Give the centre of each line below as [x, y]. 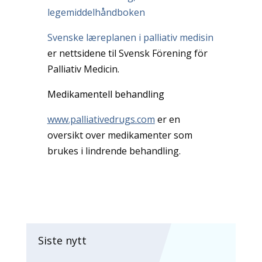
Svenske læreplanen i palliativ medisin [130, 37]
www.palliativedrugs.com [101, 119]
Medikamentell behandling [106, 94]
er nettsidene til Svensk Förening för [127, 53]
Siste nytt [62, 240]
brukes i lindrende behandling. [114, 151]
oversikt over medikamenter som [120, 135]
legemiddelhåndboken [96, 12]
